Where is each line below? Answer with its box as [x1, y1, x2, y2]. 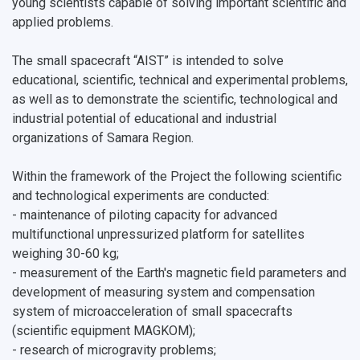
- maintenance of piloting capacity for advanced [12, 207, 277, 223]
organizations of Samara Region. [12, 130, 194, 145]
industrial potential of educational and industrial [12, 111, 276, 126]
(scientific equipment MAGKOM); [12, 323, 195, 338]
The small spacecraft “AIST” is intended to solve [12, 53, 284, 68]
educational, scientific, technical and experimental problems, [12, 72, 348, 88]
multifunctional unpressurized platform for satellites [12, 227, 305, 242]
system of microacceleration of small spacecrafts [12, 304, 292, 319]
